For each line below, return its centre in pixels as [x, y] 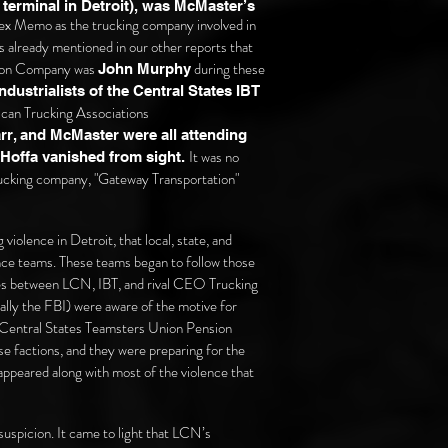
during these [228, 69]
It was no [214, 157]
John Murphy [144, 68]
